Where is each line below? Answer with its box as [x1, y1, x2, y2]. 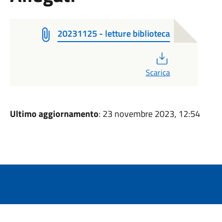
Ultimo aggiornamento [9, 107, 99, 120]
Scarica [145, 66, 170, 78]
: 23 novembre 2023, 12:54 [98, 107, 200, 120]
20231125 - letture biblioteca [57, 27, 170, 40]
